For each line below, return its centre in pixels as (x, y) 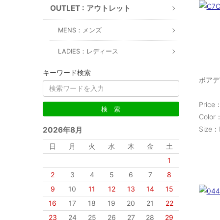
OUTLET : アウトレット (90, 8)
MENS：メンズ (80, 30)
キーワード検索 (67, 72)
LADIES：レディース (88, 51)
